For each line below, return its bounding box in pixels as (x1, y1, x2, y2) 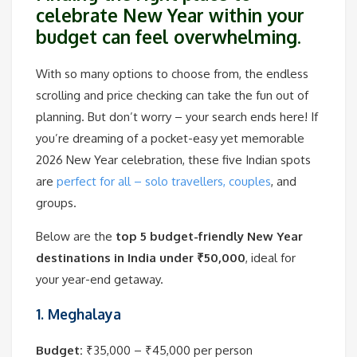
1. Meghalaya (36, 305, 121, 324)
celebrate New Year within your (36, 4, 304, 26)
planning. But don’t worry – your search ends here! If (36, 108, 318, 124)
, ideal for (245, 249, 296, 265)
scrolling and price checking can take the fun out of (36, 87, 308, 103)
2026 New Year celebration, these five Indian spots (36, 151, 311, 167)
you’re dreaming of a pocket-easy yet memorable (36, 130, 304, 146)
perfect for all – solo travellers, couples (57, 173, 271, 189)
